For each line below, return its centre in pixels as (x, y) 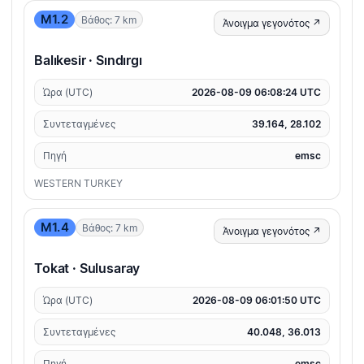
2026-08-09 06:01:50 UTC (257, 301)
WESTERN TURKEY (78, 184)
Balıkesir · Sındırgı (88, 61)
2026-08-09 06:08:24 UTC (256, 93)
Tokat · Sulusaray (87, 269)
